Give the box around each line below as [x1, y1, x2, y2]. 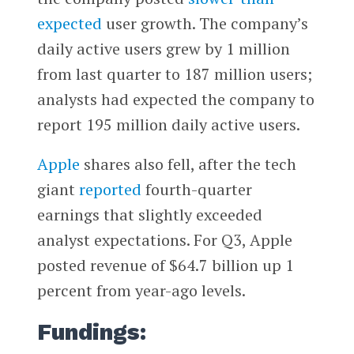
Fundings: [36, 318, 146, 345]
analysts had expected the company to [36, 88, 314, 111]
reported [78, 179, 141, 200]
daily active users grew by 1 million [36, 38, 290, 60]
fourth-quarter [141, 179, 252, 200]
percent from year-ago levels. [36, 280, 246, 301]
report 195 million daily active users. [36, 114, 300, 136]
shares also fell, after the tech [79, 153, 296, 175]
